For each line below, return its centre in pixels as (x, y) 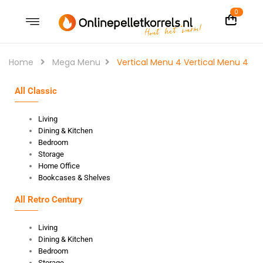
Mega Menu (76, 62)
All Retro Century (49, 200)
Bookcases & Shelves (74, 178)
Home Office (59, 166)
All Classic (36, 91)
